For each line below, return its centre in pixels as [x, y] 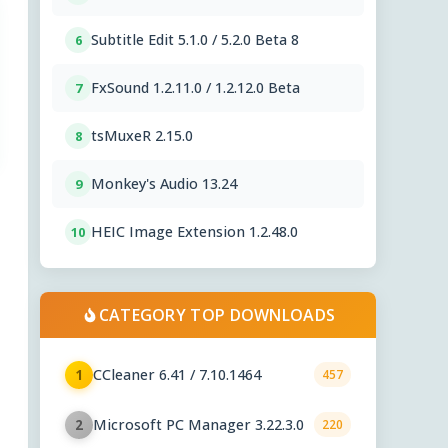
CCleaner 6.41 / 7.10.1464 [177, 374]
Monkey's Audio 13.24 [164, 183]
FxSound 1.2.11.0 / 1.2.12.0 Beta [195, 87]
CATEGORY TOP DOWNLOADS [217, 314]
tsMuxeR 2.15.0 [142, 135]
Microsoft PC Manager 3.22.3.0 [198, 424]
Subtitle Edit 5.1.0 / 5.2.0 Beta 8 [195, 39]
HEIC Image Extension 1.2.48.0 [194, 231]
